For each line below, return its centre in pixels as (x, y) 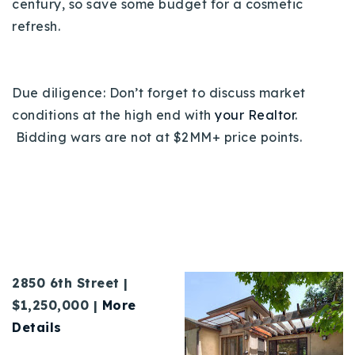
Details (37, 327)
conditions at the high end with (113, 115)
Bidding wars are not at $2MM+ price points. (159, 137)
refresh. (40, 26)
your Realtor (255, 115)
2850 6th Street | (70, 282)
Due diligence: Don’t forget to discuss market (159, 92)
